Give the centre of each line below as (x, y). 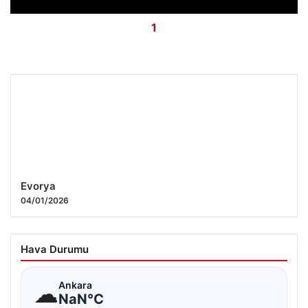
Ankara (75, 285)
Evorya (38, 186)
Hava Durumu (55, 249)
